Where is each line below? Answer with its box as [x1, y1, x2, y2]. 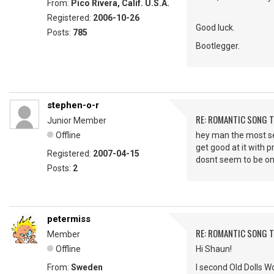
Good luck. [196, 23, 235, 32]
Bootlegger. [196, 41, 240, 51]
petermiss [47, 213, 91, 224]
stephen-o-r [47, 100, 99, 111]
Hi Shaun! [196, 244, 232, 254]
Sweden [71, 262, 103, 272]
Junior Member [47, 116, 106, 125]
